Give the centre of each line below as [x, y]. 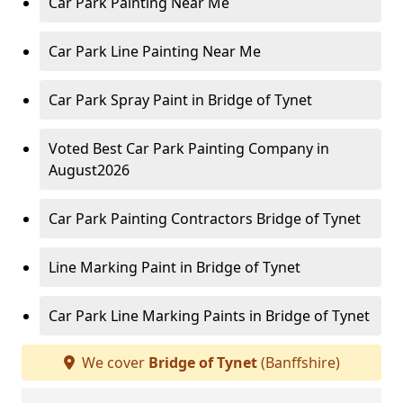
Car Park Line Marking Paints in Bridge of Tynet [209, 316]
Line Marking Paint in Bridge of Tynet [175, 268]
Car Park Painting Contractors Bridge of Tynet [205, 219]
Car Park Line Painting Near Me [155, 52]
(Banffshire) [298, 363]
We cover [113, 363]
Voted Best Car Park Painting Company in [189, 149]
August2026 [89, 170]
